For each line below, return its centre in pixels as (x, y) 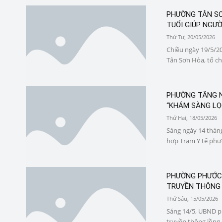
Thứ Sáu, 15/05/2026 (192, 198)
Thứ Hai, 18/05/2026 (192, 117)
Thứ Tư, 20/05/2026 (191, 37)
